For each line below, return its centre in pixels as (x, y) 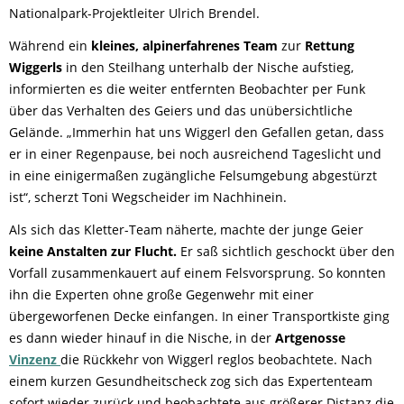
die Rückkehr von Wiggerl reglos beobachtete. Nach (216, 359)
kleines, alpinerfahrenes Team (184, 45)
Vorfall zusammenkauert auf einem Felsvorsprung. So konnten (197, 272)
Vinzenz (35, 359)
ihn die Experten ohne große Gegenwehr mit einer (161, 294)
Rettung (330, 45)
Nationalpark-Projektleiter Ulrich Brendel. (134, 13)
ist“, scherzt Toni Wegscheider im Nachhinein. (148, 197)
